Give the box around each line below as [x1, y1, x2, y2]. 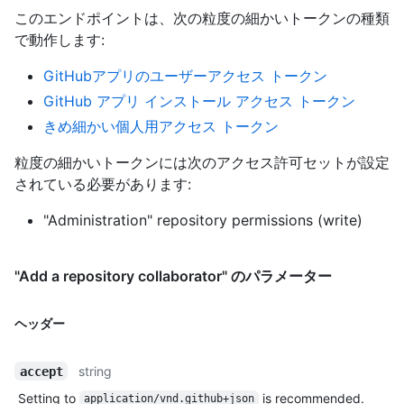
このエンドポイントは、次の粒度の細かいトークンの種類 [14, 8, 390, 27]
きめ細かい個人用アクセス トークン [43, 116, 279, 135]
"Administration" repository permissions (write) [43, 210, 363, 229]
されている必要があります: [14, 174, 191, 193]
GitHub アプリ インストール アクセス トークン [43, 91, 355, 110]
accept [19, 363, 63, 379]
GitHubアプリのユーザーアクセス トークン [43, 66, 327, 85]
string [78, 363, 113, 379]
